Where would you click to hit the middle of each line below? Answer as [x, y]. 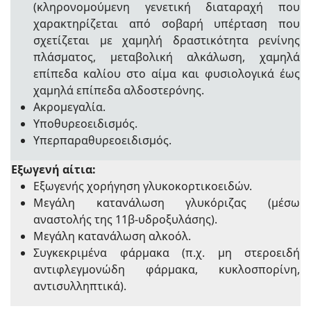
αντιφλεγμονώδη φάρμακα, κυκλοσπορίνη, [167, 269]
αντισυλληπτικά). [80, 286]
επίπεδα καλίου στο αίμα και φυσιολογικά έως [167, 73]
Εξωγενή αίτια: [53, 169]
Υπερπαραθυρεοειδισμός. [102, 140]
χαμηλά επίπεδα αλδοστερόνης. [119, 90]
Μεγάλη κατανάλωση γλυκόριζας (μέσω [167, 202]
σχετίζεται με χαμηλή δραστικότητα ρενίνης [167, 40]
